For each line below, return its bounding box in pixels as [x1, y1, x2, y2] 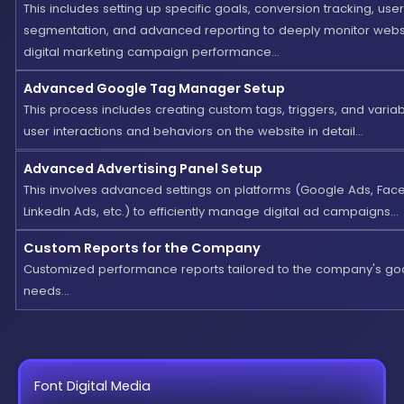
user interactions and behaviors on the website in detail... [23, 123, 363, 141]
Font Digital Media [33, 376, 151, 395]
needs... [23, 282, 69, 300]
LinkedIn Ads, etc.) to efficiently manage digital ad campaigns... [23, 202, 399, 220]
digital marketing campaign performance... [23, 42, 280, 60]
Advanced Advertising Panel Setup [23, 159, 262, 178]
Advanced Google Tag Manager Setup [23, 79, 285, 98]
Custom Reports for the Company [23, 239, 261, 258]
